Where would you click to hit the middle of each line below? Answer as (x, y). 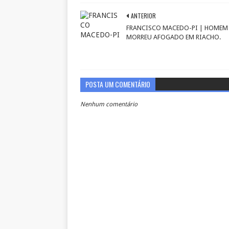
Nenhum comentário (109, 104)
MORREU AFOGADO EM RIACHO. (174, 37)
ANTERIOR (143, 15)
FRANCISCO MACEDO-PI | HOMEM (177, 28)
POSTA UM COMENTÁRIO (118, 84)
